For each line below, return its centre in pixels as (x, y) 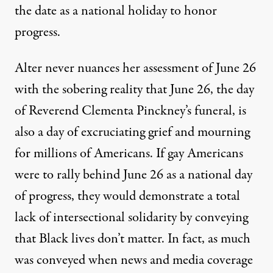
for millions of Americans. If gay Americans (129, 153)
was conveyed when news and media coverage (134, 260)
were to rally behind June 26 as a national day (133, 175)
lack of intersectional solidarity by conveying (131, 217)
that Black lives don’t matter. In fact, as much (133, 239)
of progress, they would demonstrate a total (127, 196)
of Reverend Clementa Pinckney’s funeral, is (130, 111)
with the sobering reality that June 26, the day (134, 89)
